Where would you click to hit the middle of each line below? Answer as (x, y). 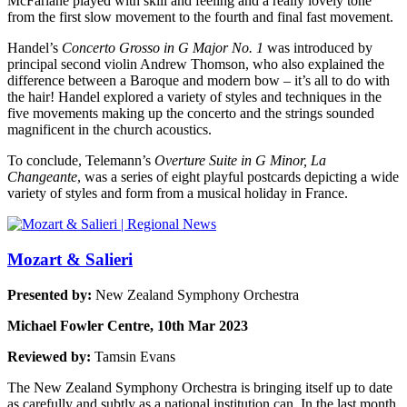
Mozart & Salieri (70, 259)
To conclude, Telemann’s (81, 161)
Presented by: (50, 294)
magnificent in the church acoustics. (109, 130)
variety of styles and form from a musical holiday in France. (178, 194)
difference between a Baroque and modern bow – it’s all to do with (199, 81)
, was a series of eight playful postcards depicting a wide (238, 177)
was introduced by (318, 48)
